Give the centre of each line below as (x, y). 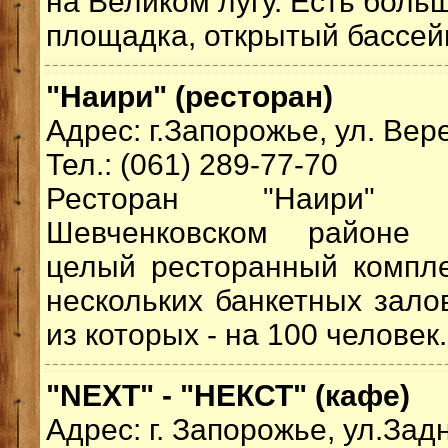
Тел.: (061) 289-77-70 (192, 164)
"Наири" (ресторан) (189, 96)
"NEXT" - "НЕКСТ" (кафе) (228, 395)
